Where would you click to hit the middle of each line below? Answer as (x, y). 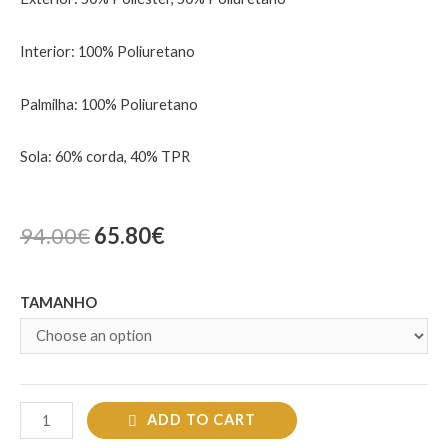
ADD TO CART (201, 420)
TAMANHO (58, 302)
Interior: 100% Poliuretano (107, 51)
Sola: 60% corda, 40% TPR (105, 157)
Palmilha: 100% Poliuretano (109, 104)
